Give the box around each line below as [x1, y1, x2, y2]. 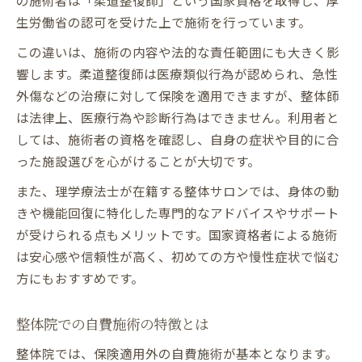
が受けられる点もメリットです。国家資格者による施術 [16, 225, 338, 243]
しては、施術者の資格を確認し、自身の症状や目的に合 [16, 129, 339, 148]
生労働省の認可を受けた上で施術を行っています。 [16, 12, 311, 31]
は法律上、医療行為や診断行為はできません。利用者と [16, 107, 339, 126]
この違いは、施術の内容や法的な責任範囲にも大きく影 [16, 42, 339, 61]
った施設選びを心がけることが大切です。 [16, 151, 260, 170]
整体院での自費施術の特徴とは [16, 314, 208, 333]
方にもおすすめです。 [16, 268, 144, 287]
